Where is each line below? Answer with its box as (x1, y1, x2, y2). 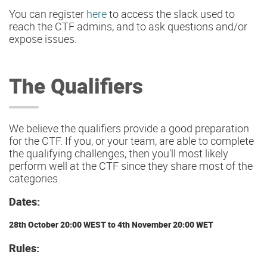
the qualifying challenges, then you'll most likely (9, 146, 228, 160)
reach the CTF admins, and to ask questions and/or (9, 19, 247, 34)
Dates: (9, 194, 40, 209)
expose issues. (9, 32, 77, 46)
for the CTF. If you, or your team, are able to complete (9, 133, 254, 148)
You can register (9, 7, 86, 21)
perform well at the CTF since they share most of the (9, 159, 253, 173)
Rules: (9, 240, 39, 255)
